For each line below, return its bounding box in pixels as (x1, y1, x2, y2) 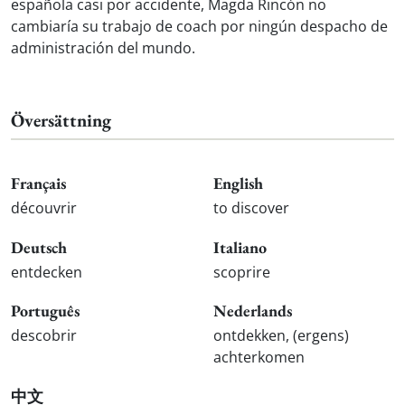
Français (11, 173, 66, 194)
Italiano (213, 236, 267, 258)
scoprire (213, 261, 270, 282)
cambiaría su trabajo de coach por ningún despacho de (11, 16, 388, 37)
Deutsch (11, 236, 67, 258)
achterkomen (213, 347, 305, 368)
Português (11, 300, 80, 322)
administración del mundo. (11, 38, 195, 59)
